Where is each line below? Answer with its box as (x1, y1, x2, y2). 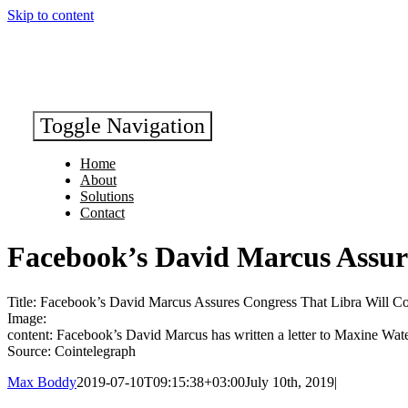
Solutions (79, 189, 134, 204)
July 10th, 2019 (245, 373, 334, 390)
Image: (7, 310, 46, 326)
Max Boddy (7, 373, 76, 390)
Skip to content (7, 7, 94, 23)
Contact (79, 205, 125, 220)
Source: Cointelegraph (7, 342, 136, 359)
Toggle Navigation (39, 114, 205, 138)
